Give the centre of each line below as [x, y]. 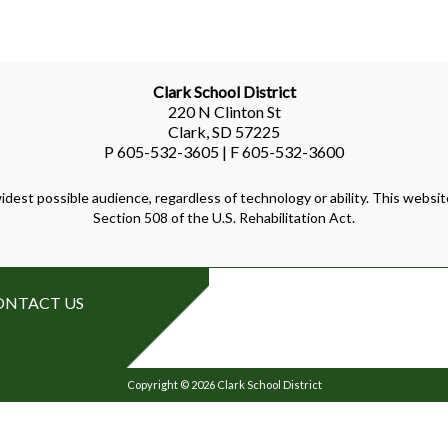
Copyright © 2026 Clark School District [224, 384]
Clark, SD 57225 [224, 131]
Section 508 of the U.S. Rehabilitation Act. [224, 217]
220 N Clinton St [224, 111]
